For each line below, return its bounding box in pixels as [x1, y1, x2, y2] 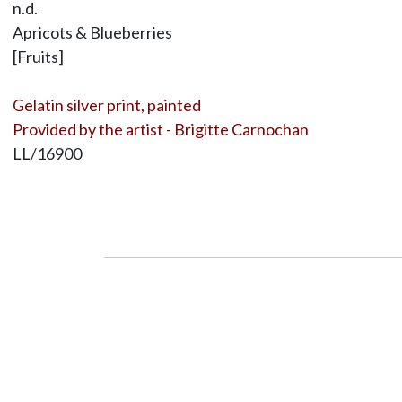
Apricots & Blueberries [12, 22, 172, 42]
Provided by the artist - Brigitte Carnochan [12, 118, 309, 139]
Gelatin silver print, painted [12, 94, 201, 115]
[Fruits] [12, 46, 64, 66]
